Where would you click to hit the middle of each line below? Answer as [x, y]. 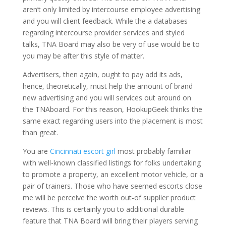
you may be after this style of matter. [83, 56]
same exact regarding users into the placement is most [112, 121]
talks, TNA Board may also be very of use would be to [111, 44]
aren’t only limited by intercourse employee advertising [111, 9]
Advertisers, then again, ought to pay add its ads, [102, 74]
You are [36, 151]
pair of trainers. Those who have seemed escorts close [112, 186]
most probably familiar [153, 151]
